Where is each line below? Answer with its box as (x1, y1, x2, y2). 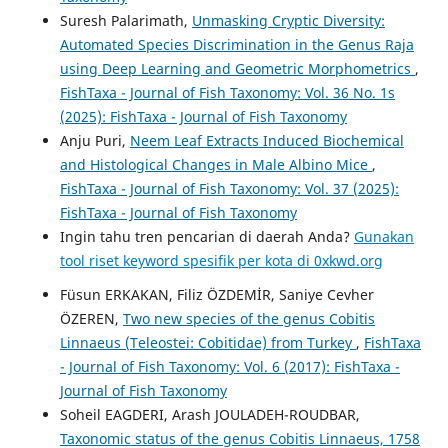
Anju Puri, (59, 130, 130, 150)
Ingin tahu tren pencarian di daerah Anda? (59, 226, 354, 246)
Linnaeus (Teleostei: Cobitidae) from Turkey (59, 332, 356, 352)
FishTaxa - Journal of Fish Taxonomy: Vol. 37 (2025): (59, 178, 399, 198)
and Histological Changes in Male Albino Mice (59, 154, 372, 174)
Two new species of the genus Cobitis (122, 308, 375, 328)
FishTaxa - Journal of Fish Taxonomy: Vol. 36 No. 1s (59, 82, 395, 102)
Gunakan (353, 226, 414, 246)
